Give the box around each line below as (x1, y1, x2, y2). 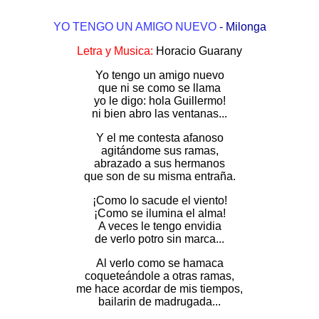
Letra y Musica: (77, 45, 153, 57)
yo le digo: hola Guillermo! (93, 95, 226, 107)
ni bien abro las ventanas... (92, 108, 227, 120)
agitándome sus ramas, (100, 145, 219, 157)
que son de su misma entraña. (83, 170, 236, 182)
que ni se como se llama (98, 82, 221, 94)
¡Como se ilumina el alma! (93, 207, 226, 219)
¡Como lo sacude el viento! (92, 194, 227, 206)
